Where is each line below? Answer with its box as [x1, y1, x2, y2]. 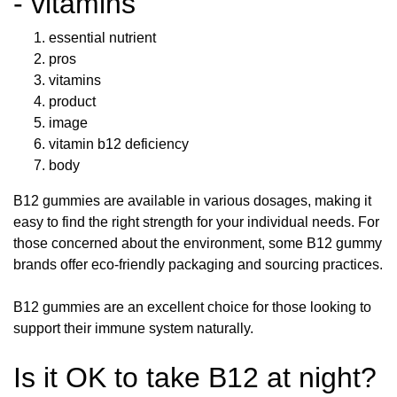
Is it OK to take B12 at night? [13, 361, 377, 393]
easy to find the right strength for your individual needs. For [13, 214, 379, 230]
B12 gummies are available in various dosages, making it [13, 192, 371, 208]
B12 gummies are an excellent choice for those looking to [13, 299, 371, 315]
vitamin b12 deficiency [49, 136, 189, 152]
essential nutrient [49, 29, 156, 45]
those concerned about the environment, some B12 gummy [13, 235, 382, 251]
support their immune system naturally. [13, 320, 253, 336]
